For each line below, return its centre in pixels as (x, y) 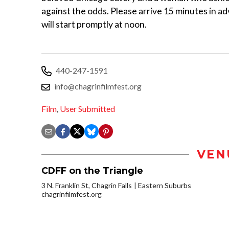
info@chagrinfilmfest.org (98, 86)
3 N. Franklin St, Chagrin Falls (87, 186)
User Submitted (87, 109)
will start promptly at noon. (94, 24)
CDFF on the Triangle (92, 171)
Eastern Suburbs (165, 186)
